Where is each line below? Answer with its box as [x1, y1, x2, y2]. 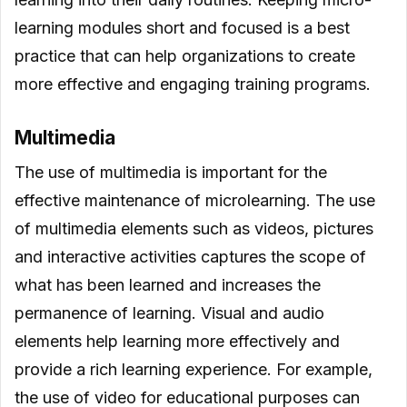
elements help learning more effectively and [15, 332, 340, 352]
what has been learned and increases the [15, 275, 321, 295]
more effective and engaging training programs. [15, 74, 371, 94]
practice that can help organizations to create [15, 45, 355, 65]
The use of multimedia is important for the [15, 163, 327, 183]
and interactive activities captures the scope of [15, 247, 366, 267]
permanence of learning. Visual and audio [15, 303, 324, 323]
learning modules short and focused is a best [15, 17, 350, 37]
